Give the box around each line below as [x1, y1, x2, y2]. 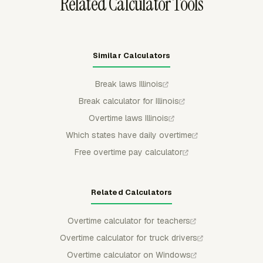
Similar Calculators [92, 50, 171, 60]
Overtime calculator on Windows [66, 249, 191, 260]
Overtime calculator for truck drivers [60, 232, 197, 243]
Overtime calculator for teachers [67, 215, 190, 226]
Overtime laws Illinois [89, 113, 168, 123]
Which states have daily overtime [65, 130, 192, 140]
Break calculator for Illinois [78, 96, 179, 106]
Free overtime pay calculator [75, 147, 183, 157]
